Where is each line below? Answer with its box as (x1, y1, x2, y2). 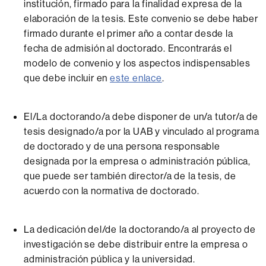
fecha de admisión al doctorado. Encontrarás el (24, 42, 232, 54)
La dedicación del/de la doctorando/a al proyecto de (24, 223, 256, 235)
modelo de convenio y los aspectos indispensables (24, 57, 251, 69)
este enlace (110, 72, 162, 84)
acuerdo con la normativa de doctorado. (24, 185, 199, 197)
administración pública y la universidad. (24, 253, 196, 265)
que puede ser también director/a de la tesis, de (24, 170, 236, 182)
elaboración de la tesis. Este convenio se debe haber (24, 12, 258, 24)
